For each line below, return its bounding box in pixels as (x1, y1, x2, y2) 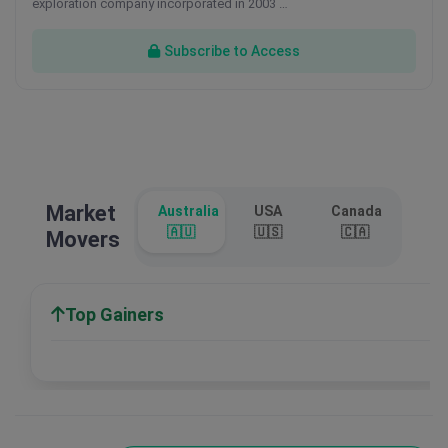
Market (46, 201, 116, 226)
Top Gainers (65, 304, 164, 325)
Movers (46, 227, 120, 252)
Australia (158, 203, 219, 219)
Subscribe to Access (164, 42, 300, 59)
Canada (331, 203, 383, 219)
